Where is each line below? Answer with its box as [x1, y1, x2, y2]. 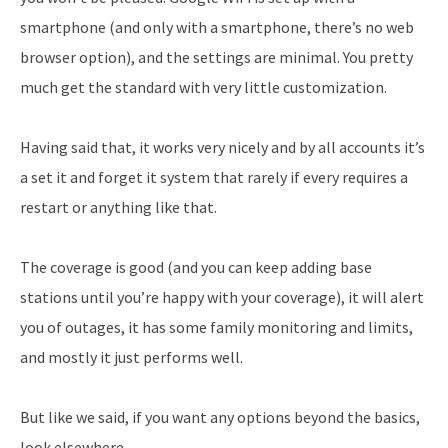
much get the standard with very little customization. [20, 76, 387, 97]
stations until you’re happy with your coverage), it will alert [20, 286, 424, 307]
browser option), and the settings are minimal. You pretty [20, 46, 413, 67]
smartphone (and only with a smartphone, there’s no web [20, 16, 414, 37]
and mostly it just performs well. [20, 346, 243, 367]
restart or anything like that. [20, 196, 217, 217]
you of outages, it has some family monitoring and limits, [20, 316, 413, 337]
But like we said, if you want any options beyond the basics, [20, 406, 420, 427]
